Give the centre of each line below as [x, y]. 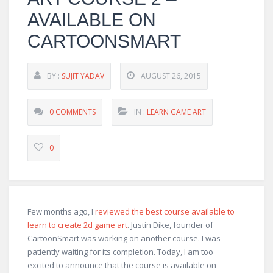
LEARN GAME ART [176, 112]
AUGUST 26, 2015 [171, 76]
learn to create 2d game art [77, 225]
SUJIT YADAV [83, 76]
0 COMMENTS [73, 112]
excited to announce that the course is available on [122, 265]
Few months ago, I [61, 211]
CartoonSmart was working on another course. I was [124, 238]
